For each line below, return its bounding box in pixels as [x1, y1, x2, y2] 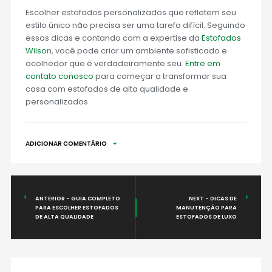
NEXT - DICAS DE [189, 194, 237, 203]
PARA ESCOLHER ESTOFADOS [35, 203, 118, 212]
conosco [58, 70, 93, 83]
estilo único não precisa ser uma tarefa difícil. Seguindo [25, 19, 245, 32]
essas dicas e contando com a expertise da [25, 32, 202, 44]
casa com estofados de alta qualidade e [25, 83, 188, 95]
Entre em [185, 58, 220, 70]
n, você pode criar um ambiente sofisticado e [46, 45, 227, 57]
